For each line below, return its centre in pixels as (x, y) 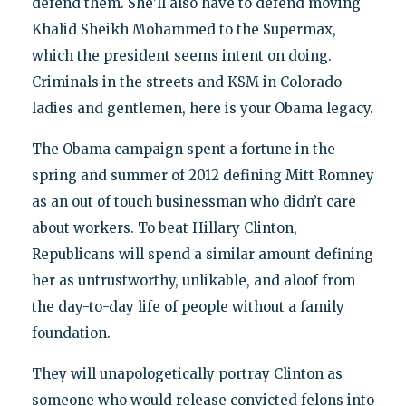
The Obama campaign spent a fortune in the (183, 150)
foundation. (71, 333)
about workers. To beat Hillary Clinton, (164, 228)
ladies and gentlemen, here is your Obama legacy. (202, 109)
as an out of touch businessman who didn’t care (193, 202)
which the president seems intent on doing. (181, 56)
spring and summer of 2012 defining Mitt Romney (203, 176)
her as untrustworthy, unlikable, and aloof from (193, 281)
